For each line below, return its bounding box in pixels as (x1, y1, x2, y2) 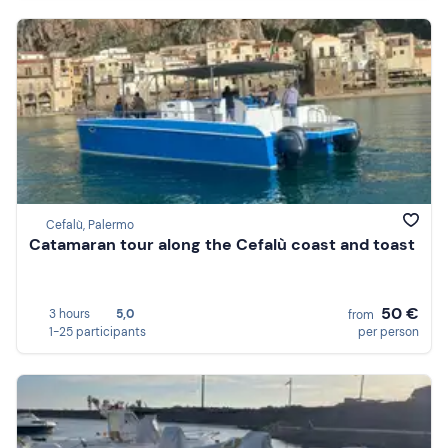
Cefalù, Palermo (46, 217, 134, 234)
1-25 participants (49, 323, 146, 340)
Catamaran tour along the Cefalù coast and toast (29, 234, 415, 256)
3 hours (49, 305, 90, 322)
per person (358, 323, 419, 340)
